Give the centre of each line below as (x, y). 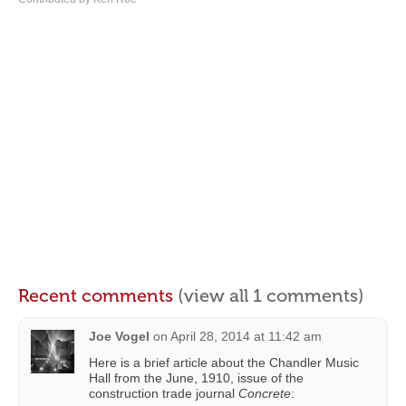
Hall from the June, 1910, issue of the (196, 378)
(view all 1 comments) (271, 296)
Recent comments (98, 296)
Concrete (265, 394)
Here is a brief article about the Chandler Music (224, 363)
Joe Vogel (119, 337)
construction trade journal (164, 394)
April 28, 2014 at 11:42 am (246, 337)
